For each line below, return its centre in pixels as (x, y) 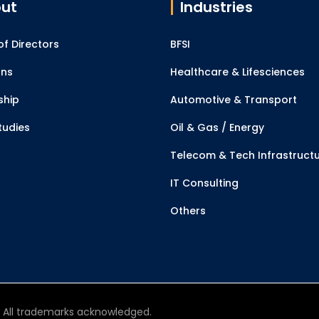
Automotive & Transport (234, 100)
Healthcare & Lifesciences (237, 72)
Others (188, 211)
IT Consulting (204, 183)
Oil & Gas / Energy (217, 127)
